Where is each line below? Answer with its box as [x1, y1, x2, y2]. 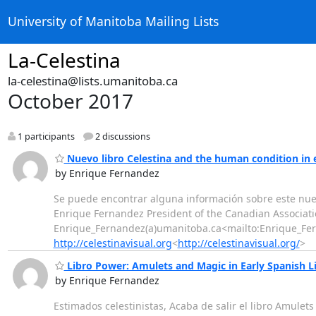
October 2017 [7, 87, 133, 114]
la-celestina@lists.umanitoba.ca [7, 73, 178, 89]
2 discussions [92, 130, 150, 143]
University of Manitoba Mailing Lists [7, 13, 219, 30]
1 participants [15, 130, 75, 143]
